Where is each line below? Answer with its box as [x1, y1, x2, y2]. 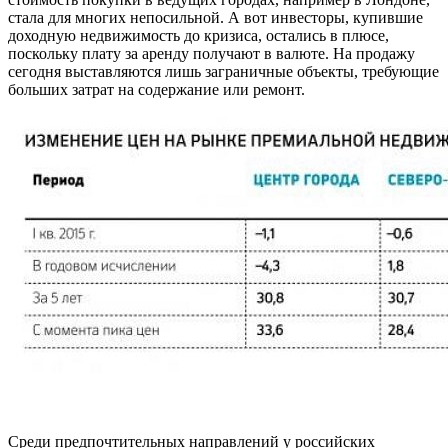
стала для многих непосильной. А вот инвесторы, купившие [8, 9, 423, 27]
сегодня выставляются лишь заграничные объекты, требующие [8, 63, 439, 81]
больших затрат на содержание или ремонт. [8, 81, 305, 99]
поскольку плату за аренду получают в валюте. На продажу [8, 45, 415, 63]
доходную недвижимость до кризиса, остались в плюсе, [8, 27, 389, 45]
